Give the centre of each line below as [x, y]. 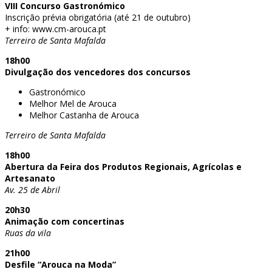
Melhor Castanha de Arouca [84, 115]
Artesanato [30, 178]
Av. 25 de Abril [32, 189]
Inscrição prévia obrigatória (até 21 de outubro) [98, 17]
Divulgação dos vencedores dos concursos [98, 72]
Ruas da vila [28, 233]
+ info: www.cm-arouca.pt [56, 29]
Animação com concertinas [65, 221]
